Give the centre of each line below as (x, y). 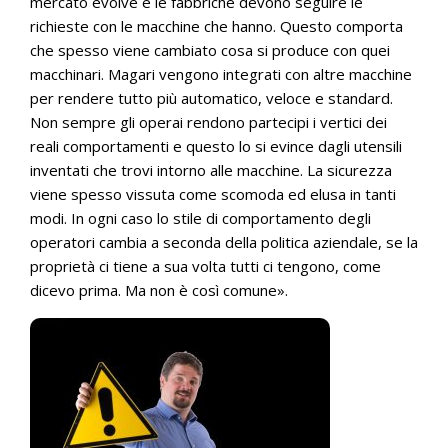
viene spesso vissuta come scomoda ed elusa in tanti (213, 194)
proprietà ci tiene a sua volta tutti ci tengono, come (205, 266)
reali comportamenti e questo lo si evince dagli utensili (216, 146)
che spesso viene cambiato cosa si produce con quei (210, 50)
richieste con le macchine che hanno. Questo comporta (216, 26)
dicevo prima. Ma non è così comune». (159, 290)
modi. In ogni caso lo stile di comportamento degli (200, 218)
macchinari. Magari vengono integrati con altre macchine (221, 74)
